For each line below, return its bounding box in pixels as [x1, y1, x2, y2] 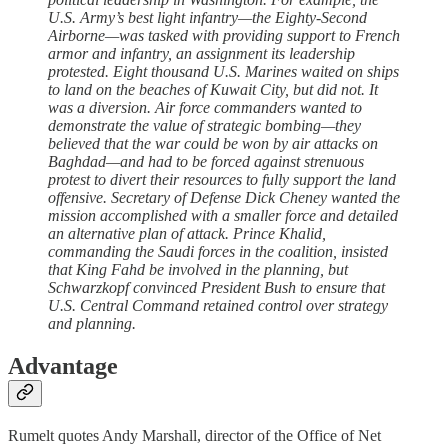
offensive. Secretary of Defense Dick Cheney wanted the [48, 189, 400, 207]
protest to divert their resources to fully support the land [48, 171, 396, 189]
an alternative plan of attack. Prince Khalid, [48, 225, 326, 243]
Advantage [8, 353, 118, 380]
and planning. [48, 315, 136, 333]
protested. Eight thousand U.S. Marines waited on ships [48, 63, 399, 81]
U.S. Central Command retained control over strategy [48, 297, 388, 315]
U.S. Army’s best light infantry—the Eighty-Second [48, 9, 367, 27]
